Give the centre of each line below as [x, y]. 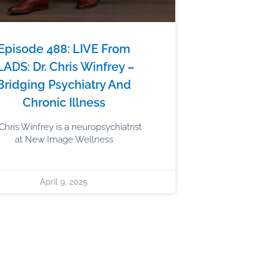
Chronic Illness [64, 102]
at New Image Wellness [64, 139]
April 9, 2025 [64, 181]
